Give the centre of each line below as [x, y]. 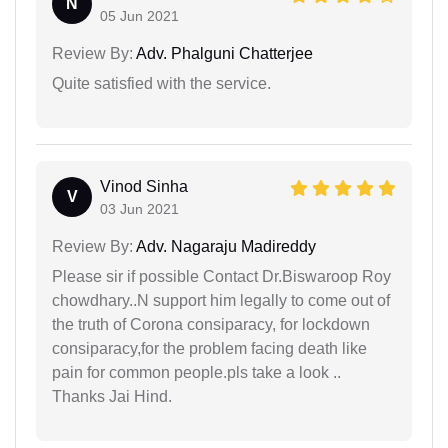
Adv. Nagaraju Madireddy [224, 246]
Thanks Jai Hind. [112, 396]
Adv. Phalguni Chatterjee [223, 53]
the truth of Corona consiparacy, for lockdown [211, 324]
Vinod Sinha [144, 186]
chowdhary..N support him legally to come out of [221, 300]
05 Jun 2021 [139, 15]
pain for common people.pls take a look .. [196, 372]
